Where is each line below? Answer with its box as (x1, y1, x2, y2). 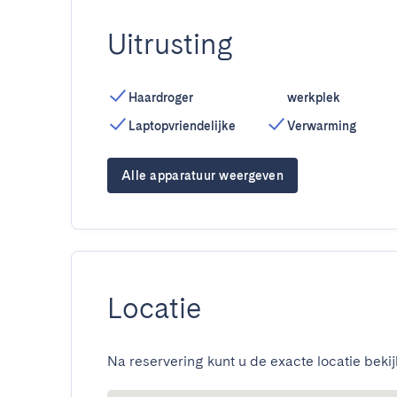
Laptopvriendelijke (128, 119, 236, 133)
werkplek (286, 90, 340, 105)
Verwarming (286, 119, 356, 133)
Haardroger (128, 90, 193, 105)
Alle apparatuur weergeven (121, 168, 284, 183)
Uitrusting (107, 27, 233, 61)
